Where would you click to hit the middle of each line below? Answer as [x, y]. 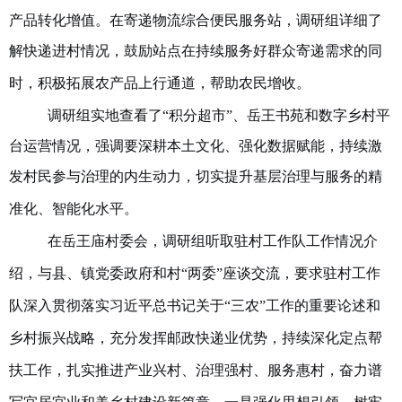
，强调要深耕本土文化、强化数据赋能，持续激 [231, 146]
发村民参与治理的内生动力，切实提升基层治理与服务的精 [195, 177]
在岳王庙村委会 [97, 241]
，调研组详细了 [332, 21]
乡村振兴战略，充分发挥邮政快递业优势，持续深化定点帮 [195, 338]
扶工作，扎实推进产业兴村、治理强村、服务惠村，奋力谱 [195, 371]
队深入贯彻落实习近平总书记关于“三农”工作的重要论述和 [194, 306]
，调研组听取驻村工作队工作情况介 [262, 241]
